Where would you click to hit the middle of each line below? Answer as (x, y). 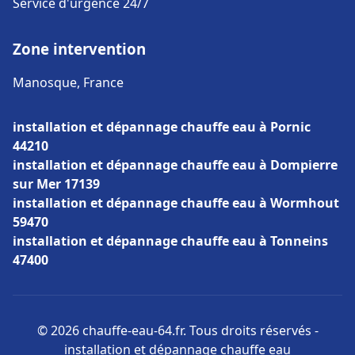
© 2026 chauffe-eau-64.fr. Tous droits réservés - (177, 330)
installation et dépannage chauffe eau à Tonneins (170, 241)
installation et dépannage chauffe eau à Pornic (162, 127)
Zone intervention (79, 49)
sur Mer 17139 (56, 184)
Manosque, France (68, 82)
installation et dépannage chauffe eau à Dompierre (175, 165)
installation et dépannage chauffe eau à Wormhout (176, 203)
